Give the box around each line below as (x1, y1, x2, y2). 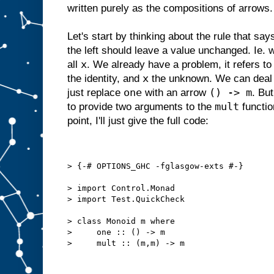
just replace (67, 86, 124, 98)
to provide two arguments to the (67, 100, 215, 113)
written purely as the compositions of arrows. (67, 2, 273, 14)
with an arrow (142, 86, 209, 98)
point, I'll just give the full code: (67, 114, 209, 127)
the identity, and (67, 72, 143, 84)
